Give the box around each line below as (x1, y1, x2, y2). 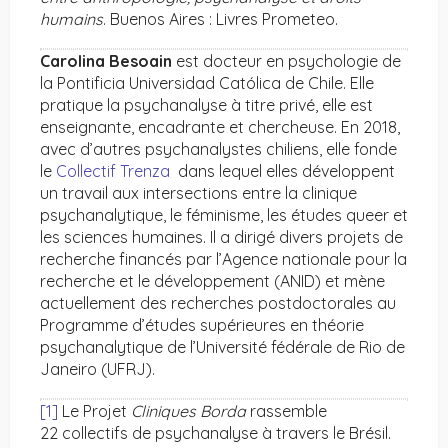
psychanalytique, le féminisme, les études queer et (40, 205, 408, 226)
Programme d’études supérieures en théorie (40, 315, 364, 336)
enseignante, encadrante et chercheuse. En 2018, (40, 117, 400, 138)
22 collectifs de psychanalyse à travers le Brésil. (40, 423, 391, 444)
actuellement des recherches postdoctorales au (40, 293, 396, 314)
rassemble (246, 401, 327, 422)
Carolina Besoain (40, 51, 172, 72)
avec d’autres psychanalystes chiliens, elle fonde (40, 139, 397, 160)
